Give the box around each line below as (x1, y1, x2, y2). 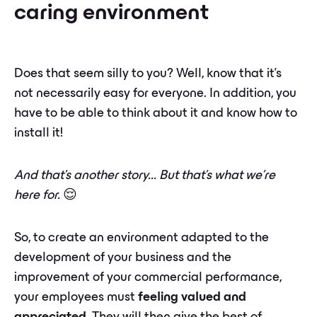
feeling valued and (135, 292, 246, 304)
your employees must (14, 292, 135, 304)
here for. (14, 190, 63, 202)
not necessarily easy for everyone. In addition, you (14, 88, 296, 100)
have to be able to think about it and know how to (14, 108, 297, 120)
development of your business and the (14, 252, 231, 265)
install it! (14, 127, 63, 140)
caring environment (14, 4, 209, 24)
